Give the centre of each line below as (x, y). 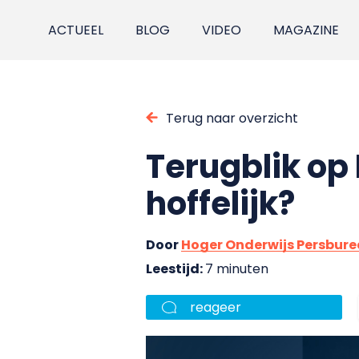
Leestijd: (175, 268)
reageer (216, 307)
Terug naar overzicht (232, 118)
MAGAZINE (307, 30)
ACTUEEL (76, 30)
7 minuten (237, 268)
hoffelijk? (220, 203)
